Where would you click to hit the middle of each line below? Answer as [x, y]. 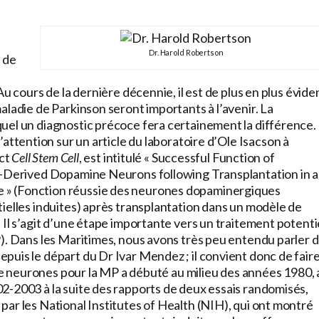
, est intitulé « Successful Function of [177, 158]
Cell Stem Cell [45, 158]
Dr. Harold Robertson [186, 53]
